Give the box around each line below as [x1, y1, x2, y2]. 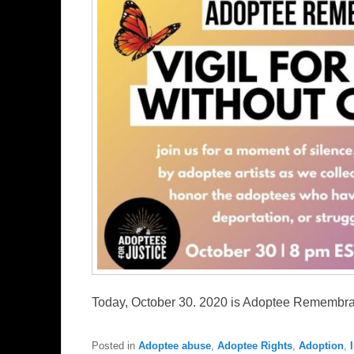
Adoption [299, 340, 344, 352]
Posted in [92, 340, 135, 352]
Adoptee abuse [138, 340, 211, 352]
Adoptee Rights [217, 340, 292, 352]
